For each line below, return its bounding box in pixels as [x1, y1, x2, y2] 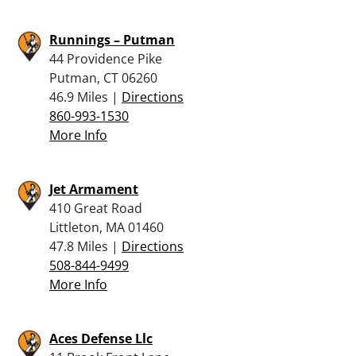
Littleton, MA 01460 [49, 218, 164, 236]
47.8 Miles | [49, 237, 122, 255]
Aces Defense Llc [49, 329, 153, 347]
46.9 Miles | [49, 87, 122, 106]
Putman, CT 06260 [49, 68, 157, 87]
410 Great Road [49, 199, 142, 217]
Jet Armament [49, 180, 138, 198]
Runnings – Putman [49, 30, 175, 48]
